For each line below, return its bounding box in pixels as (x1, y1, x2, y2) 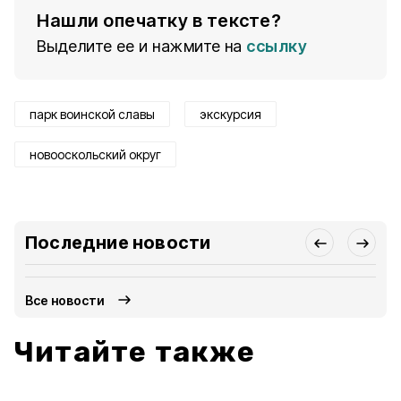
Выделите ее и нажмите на (37, 37, 243, 55)
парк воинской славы (30, 107, 155, 122)
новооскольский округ (30, 147, 161, 162)
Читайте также (14, 335, 256, 369)
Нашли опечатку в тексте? (37, 10, 281, 31)
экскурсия (200, 107, 261, 122)
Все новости (25, 292, 106, 308)
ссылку (246, 37, 307, 55)
